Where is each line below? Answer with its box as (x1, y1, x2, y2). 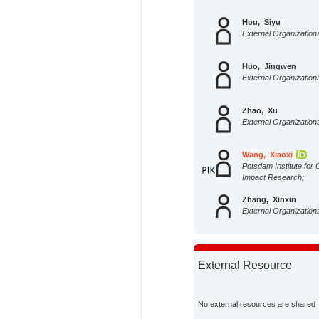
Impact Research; (242, 172, 305, 182)
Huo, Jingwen (242, 61, 297, 70)
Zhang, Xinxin (242, 194, 297, 204)
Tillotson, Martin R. (242, 283, 316, 292)
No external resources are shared (198, 299, 316, 308)
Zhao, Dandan (242, 239, 298, 248)
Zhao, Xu (242, 105, 278, 115)
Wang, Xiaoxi (242, 150, 293, 159)
